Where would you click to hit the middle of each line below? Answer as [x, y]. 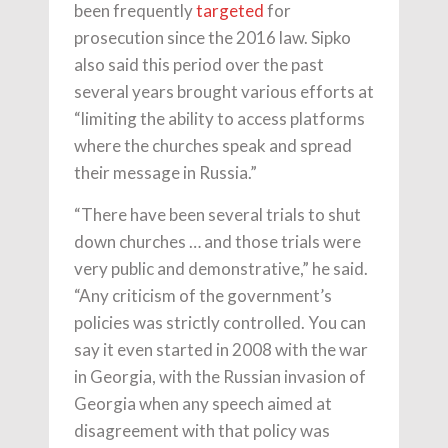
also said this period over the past [199, 65]
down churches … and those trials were [217, 242]
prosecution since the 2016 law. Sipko [212, 38]
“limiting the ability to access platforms [219, 119]
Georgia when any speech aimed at [203, 404]
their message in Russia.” [165, 173]
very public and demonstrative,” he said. [221, 269]
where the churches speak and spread [213, 146]
